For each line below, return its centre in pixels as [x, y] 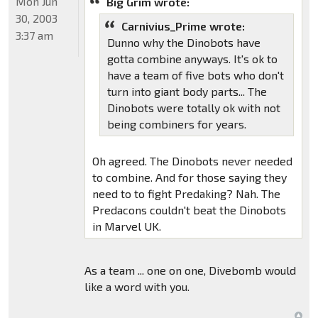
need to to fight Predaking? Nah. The [186, 193]
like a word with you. [137, 286]
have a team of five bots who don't [195, 75]
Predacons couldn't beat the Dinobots [189, 209]
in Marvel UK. [126, 226]
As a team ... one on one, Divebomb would [190, 270]
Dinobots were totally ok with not [193, 107]
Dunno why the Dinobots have [183, 42]
